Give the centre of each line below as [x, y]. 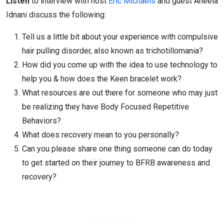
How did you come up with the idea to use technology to [120, 65]
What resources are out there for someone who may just [120, 93]
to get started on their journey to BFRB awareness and [116, 163]
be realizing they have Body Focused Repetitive [105, 107]
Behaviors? [41, 121]
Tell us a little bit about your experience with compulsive [120, 37]
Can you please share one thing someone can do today [117, 149]
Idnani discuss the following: [56, 15]
